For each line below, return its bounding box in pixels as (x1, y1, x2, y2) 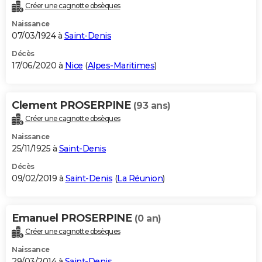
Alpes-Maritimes (87, 60, 154, 71)
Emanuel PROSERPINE (12, 212, 135, 225)
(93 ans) (133, 100, 171, 112)
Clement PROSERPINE (12, 99, 133, 112)
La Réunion (117, 173, 163, 184)
